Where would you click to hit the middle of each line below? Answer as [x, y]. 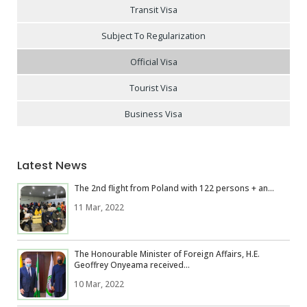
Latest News [52, 165]
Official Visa [153, 61]
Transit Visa [153, 9]
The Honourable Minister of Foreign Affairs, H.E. [167, 254]
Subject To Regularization [153, 35]
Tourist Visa [153, 87]
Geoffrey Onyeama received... [132, 265]
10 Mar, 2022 [99, 284]
